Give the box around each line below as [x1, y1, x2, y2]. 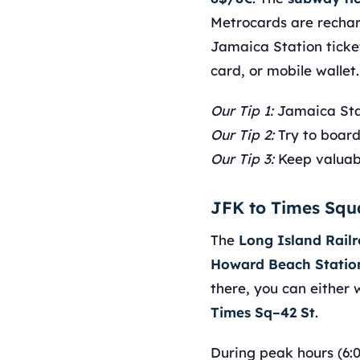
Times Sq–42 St [211, 304, 315, 321]
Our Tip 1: [211, 102, 273, 119]
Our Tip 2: [211, 126, 274, 143]
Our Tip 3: [211, 150, 274, 167]
